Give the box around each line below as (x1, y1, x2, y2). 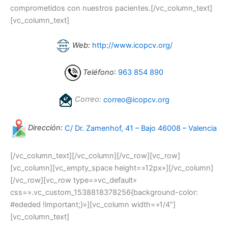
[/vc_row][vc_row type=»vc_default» (10, 176, 137, 185)
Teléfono (81, 68, 114, 77)
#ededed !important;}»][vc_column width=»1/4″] (10, 200, 176, 210)
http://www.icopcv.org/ (92, 40, 173, 50)
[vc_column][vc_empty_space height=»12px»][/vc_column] (10, 163, 213, 173)
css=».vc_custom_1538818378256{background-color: (10, 188, 198, 197)
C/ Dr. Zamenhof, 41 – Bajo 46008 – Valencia (64, 123, 217, 133)
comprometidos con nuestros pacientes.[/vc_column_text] (10, 4, 212, 13)
